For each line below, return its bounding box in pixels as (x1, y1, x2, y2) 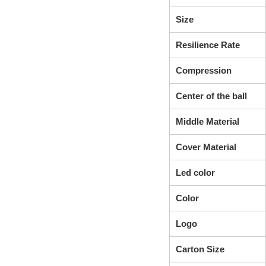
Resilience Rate (175, 40, 240, 50)
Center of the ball (175, 91, 247, 101)
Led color (175, 167, 215, 178)
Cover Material (175, 142, 236, 152)
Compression (175, 65, 232, 75)
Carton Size (175, 244, 224, 254)
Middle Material (175, 116, 239, 126)
